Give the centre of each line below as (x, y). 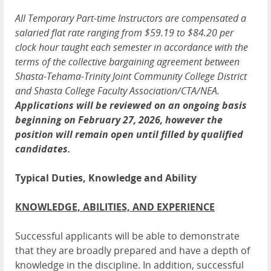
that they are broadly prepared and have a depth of (132, 250)
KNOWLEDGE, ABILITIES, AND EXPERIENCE (115, 207)
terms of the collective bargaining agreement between (127, 61)
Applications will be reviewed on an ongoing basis (131, 105)
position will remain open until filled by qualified (129, 134)
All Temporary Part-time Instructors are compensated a (131, 18)
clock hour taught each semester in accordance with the (132, 47)
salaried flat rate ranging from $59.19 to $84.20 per (124, 32)
